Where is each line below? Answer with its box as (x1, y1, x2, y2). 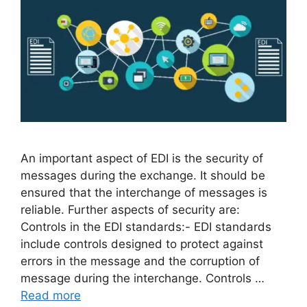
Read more (21, 288, 81, 302)
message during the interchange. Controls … (21, 271, 265, 285)
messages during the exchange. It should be (21, 168, 265, 182)
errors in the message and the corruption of (21, 254, 260, 268)
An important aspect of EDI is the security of (21, 151, 263, 165)
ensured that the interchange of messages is (21, 185, 267, 199)
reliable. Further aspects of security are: (21, 202, 240, 217)
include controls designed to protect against (21, 236, 263, 251)
